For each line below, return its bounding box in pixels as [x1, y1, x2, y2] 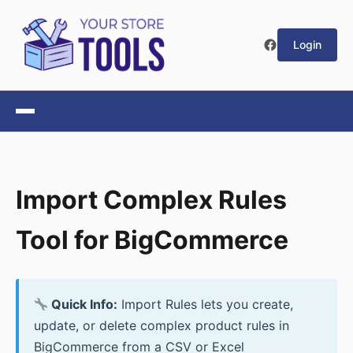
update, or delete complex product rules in [34, 318, 290, 334]
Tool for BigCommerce [16, 224, 288, 255]
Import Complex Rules [16, 184, 287, 215]
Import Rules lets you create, [117, 296, 294, 313]
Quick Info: [48, 296, 118, 313]
